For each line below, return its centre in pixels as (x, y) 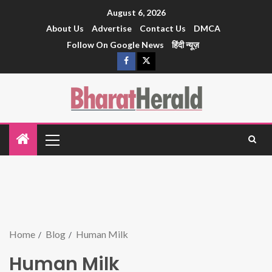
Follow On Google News (115, 45)
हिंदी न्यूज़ (185, 45)
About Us (65, 29)
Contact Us (162, 29)
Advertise (111, 29)
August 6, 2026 (136, 13)
